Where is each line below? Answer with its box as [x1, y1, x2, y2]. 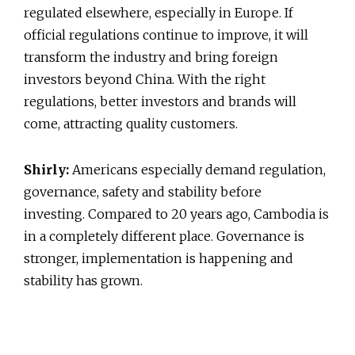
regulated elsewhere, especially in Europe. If [24, 4, 293, 21]
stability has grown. [24, 272, 146, 288]
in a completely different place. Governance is [24, 227, 304, 244]
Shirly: [24, 161, 72, 177]
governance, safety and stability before [24, 183, 261, 200]
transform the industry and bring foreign [24, 48, 278, 65]
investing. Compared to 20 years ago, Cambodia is [24, 205, 329, 222]
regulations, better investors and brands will [24, 93, 296, 109]
